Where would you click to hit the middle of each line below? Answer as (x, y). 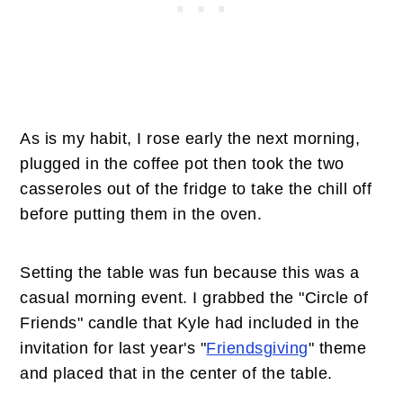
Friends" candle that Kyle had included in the (190, 323)
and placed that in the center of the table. (176, 374)
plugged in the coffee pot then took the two (182, 164)
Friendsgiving (257, 349)
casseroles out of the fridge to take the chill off (196, 189)
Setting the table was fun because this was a (190, 273)
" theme (337, 349)
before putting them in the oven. (141, 215)
